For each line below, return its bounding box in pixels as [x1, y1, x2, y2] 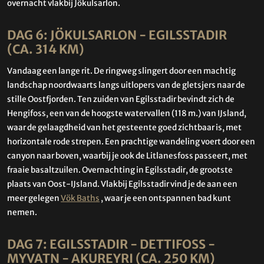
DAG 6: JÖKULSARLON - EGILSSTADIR [7, 28, 227, 44]
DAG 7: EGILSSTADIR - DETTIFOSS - [7, 236, 215, 252]
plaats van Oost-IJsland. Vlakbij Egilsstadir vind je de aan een [7, 179, 237, 189]
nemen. [7, 207, 37, 217]
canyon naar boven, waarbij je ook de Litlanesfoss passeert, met [7, 150, 247, 161]
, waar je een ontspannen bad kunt [100, 193, 231, 203]
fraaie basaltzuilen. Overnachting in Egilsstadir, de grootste [7, 164, 233, 175]
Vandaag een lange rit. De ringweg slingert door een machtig [7, 65, 236, 76]
